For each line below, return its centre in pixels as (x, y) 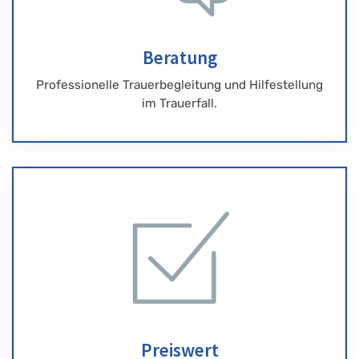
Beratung (179, 57)
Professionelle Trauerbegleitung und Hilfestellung (179, 85)
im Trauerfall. (179, 103)
